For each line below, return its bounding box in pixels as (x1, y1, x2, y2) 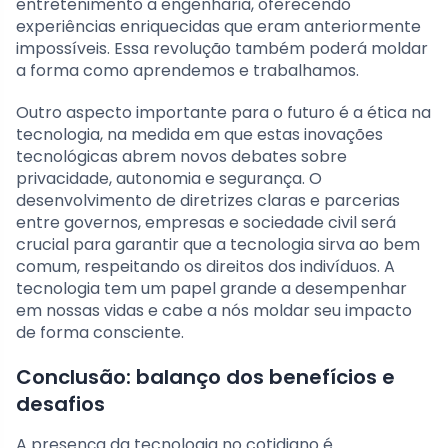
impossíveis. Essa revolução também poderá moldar (16, 36, 428, 60)
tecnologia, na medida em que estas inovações (16, 122, 383, 146)
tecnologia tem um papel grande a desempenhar (16, 276, 407, 300)
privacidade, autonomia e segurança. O (16, 166, 322, 190)
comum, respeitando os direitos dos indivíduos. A (16, 254, 395, 278)
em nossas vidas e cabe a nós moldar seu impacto (16, 298, 412, 322)
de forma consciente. (16, 320, 184, 344)
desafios (16, 389, 105, 418)
